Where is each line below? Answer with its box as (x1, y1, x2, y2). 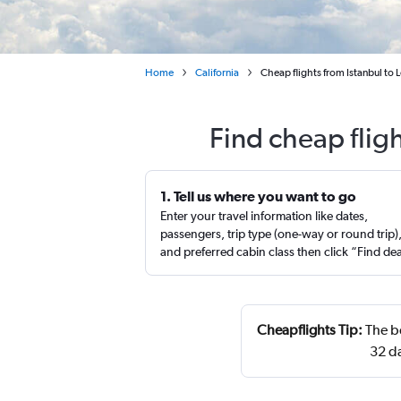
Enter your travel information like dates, (160, 209, 368, 223)
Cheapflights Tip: (256, 321, 363, 338)
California (195, 66, 239, 79)
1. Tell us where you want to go (160, 188, 356, 204)
